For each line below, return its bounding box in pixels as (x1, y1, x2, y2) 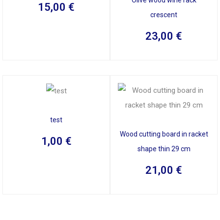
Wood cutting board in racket (119, 130, 208, 138)
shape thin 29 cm (137, 144, 191, 153)
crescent (150, 10, 177, 19)
